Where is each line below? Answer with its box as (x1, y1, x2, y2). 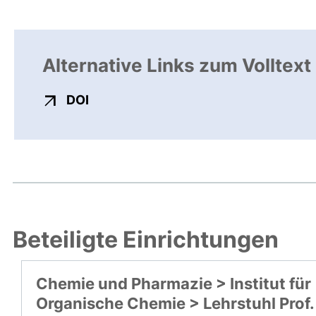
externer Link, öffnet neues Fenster (88, 92, 304, 107)
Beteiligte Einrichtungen (13, 226, 279, 254)
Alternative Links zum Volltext (42, 54, 311, 77)
